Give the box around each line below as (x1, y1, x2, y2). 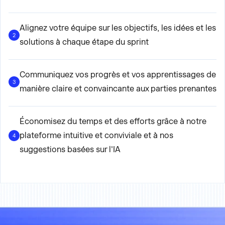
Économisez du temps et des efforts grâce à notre (20, 117, 206, 126)
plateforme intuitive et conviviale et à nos (20, 131, 173, 140)
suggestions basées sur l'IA (20, 145, 121, 154)
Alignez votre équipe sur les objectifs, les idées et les (20, 23, 216, 33)
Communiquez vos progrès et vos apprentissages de (20, 70, 216, 79)
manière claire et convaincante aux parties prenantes (20, 84, 216, 93)
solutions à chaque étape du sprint (20, 37, 149, 47)
